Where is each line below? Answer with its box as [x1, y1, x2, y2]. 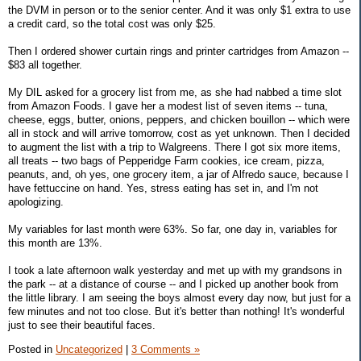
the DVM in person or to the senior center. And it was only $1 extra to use [8, 3, 351, 16]
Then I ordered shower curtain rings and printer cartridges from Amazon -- [8, 44, 349, 57]
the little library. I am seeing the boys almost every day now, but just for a [8, 291, 351, 304]
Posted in [8, 342, 56, 355]
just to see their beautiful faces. [8, 318, 156, 331]
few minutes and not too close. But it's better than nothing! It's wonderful [8, 305, 345, 317]
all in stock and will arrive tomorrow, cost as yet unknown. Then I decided [8, 127, 350, 139]
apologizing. [8, 195, 64, 208]
